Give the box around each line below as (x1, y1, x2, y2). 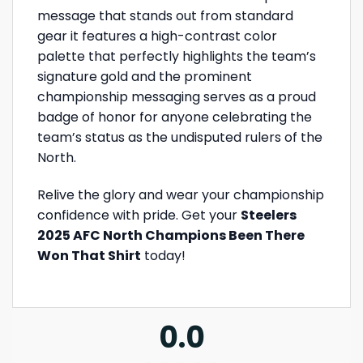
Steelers (241, 206, 297, 225)
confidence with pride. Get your (37, 206, 241, 225)
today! (141, 246, 186, 266)
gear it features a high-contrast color (37, 27, 277, 46)
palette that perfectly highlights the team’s (37, 47, 316, 66)
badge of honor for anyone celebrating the (37, 108, 312, 127)
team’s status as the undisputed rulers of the (37, 128, 322, 147)
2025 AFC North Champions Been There (37, 226, 305, 246)
